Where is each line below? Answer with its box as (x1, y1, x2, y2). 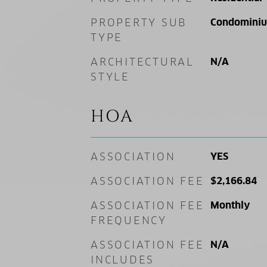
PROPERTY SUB (91, 16, 187, 29)
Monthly (210, 199, 250, 212)
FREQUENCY (91, 214, 167, 227)
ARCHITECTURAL (91, 55, 194, 69)
